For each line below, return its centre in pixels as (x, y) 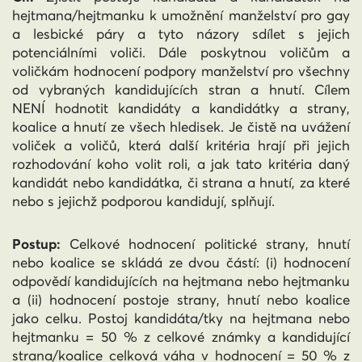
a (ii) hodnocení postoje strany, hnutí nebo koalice (181, 300)
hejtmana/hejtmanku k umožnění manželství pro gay (181, 15)
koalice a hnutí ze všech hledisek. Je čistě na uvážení (181, 127)
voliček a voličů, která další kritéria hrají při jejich (181, 145)
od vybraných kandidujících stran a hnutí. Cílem (181, 90)
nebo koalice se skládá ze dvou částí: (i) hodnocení (181, 263)
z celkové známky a (213, 337)
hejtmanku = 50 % (78, 337)
